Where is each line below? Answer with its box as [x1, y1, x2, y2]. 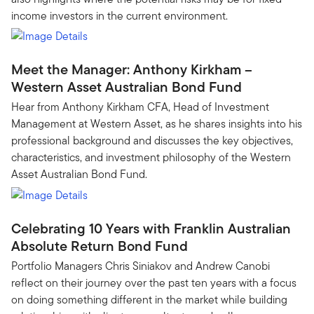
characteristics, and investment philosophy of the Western [11, 149, 291, 165]
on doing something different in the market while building [11, 291, 287, 308]
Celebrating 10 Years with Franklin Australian [11, 217, 291, 239]
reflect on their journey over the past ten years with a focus [11, 274, 296, 291]
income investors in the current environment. [11, 7, 228, 24]
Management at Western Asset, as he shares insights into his [11, 116, 302, 132]
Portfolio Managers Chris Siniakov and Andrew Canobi [11, 257, 270, 274]
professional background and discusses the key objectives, [11, 132, 293, 149]
